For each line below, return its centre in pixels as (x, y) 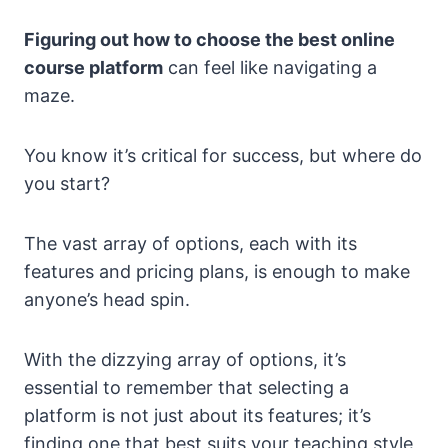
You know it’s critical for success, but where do (223, 156)
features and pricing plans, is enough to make (217, 272)
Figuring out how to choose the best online (209, 40)
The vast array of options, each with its (190, 244)
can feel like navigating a (270, 68)
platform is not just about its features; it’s (197, 416)
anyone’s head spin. (107, 300)
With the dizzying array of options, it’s (185, 360)
